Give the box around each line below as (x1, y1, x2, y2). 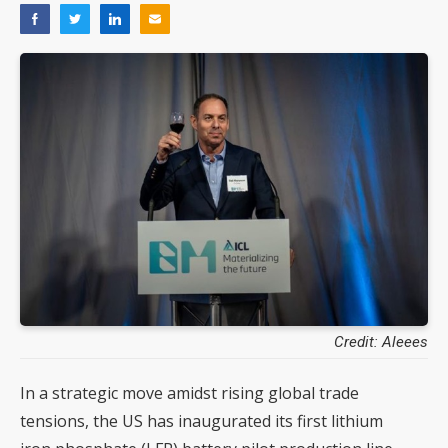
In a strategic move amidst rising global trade (20, 381, 359, 404)
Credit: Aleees (334, 332, 428, 351)
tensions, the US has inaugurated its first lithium (20, 409, 383, 432)
